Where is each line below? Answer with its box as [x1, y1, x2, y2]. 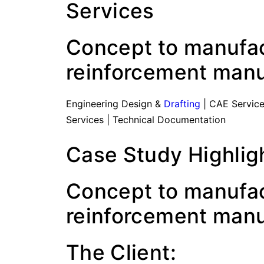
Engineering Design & [66, 98, 164, 110]
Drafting [164, 98, 200, 110]
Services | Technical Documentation [66, 114, 226, 126]
